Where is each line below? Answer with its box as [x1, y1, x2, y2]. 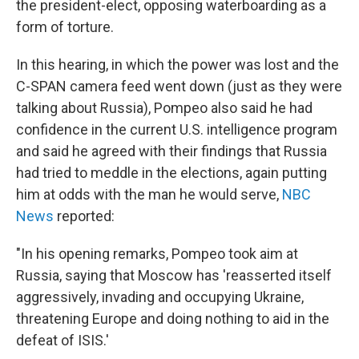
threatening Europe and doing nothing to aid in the [16, 309, 329, 327]
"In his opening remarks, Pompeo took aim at [16, 244, 298, 262]
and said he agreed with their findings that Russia [16, 142, 327, 159]
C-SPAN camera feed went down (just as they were [16, 77, 342, 95]
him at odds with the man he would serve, [16, 185, 282, 203]
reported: [54, 207, 115, 224]
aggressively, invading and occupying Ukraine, [16, 288, 304, 305]
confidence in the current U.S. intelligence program [16, 120, 337, 138]
